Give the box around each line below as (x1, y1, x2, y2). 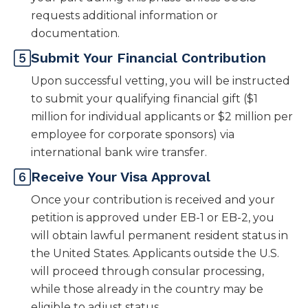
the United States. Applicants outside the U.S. (31, 247, 279, 261)
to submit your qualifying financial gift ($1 (31, 92, 258, 106)
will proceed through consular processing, (31, 265, 264, 278)
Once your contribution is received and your (31, 193, 275, 207)
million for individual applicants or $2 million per (31, 110, 293, 124)
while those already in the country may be (31, 283, 263, 296)
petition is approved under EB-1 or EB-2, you (31, 211, 274, 225)
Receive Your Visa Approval (31, 168, 210, 186)
